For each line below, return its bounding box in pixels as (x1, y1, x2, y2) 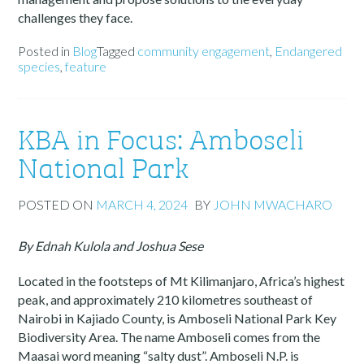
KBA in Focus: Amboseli (18, 117, 305, 158)
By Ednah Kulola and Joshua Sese (18, 238, 204, 254)
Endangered (275, 43, 343, 59)
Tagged (97, 43, 138, 59)
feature (65, 58, 107, 75)
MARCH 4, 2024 (96, 197, 188, 213)
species (18, 58, 61, 75)
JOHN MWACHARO (213, 197, 333, 213)
